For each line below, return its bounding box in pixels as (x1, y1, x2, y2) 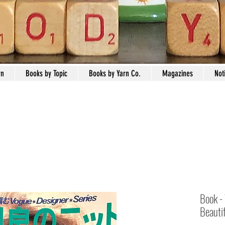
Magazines (162, 68, 193, 78)
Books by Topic (26, 68, 67, 78)
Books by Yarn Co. (89, 68, 141, 78)
